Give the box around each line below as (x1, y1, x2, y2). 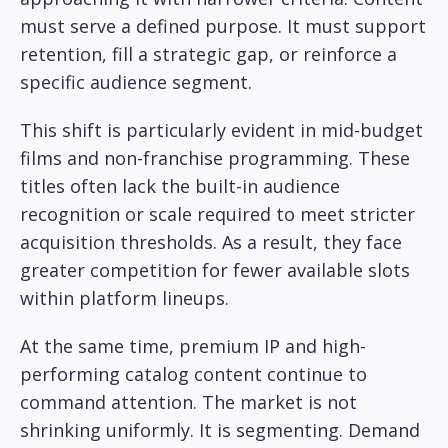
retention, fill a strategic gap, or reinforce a (20, 42, 397, 67)
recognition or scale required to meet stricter (20, 202, 415, 227)
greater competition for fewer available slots (20, 258, 410, 283)
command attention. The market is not (20, 390, 357, 415)
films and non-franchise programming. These (20, 146, 410, 171)
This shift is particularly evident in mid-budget (20, 118, 423, 143)
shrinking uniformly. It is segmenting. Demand (20, 418, 420, 443)
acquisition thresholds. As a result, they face (20, 230, 402, 255)
